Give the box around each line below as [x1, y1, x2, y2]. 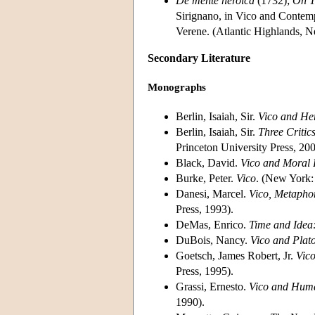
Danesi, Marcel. [176, 187, 249, 200]
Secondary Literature [148, 51, 250, 64]
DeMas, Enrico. [176, 218, 249, 231]
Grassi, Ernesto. [176, 280, 249, 292]
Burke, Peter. [176, 172, 236, 184]
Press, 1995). [176, 264, 233, 277]
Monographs [148, 82, 206, 94]
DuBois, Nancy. [176, 233, 250, 246]
